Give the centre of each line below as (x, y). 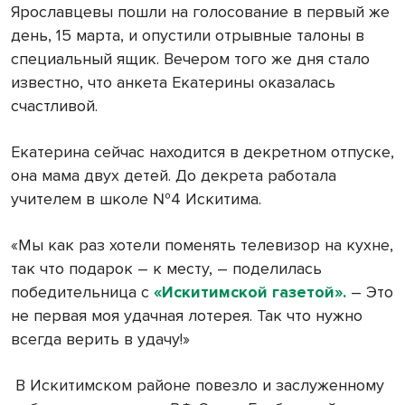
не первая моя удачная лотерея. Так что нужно (187, 316)
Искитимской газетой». (254, 292)
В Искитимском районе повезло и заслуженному (198, 386)
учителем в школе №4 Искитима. (138, 199)
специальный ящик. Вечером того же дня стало (190, 59)
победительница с (82, 292)
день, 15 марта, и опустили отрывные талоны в (188, 36)
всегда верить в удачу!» (100, 339)
